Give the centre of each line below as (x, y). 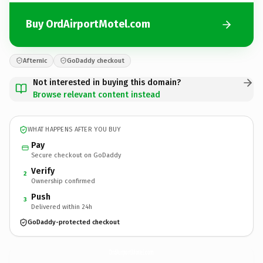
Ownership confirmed (63, 181)
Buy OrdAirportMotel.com (88, 24)
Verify (43, 171)
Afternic (35, 60)
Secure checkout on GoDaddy (76, 155)
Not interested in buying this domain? (107, 82)
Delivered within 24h (62, 207)
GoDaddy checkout (96, 60)
